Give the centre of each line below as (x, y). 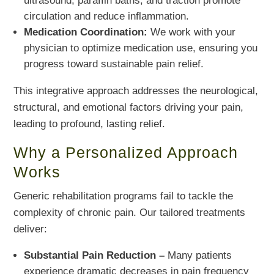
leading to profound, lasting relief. (90, 124)
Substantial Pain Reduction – (94, 255)
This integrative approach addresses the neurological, (136, 91)
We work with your (192, 32)
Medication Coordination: (86, 32)
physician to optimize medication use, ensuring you (141, 48)
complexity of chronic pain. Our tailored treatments (130, 212)
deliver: (31, 229)
